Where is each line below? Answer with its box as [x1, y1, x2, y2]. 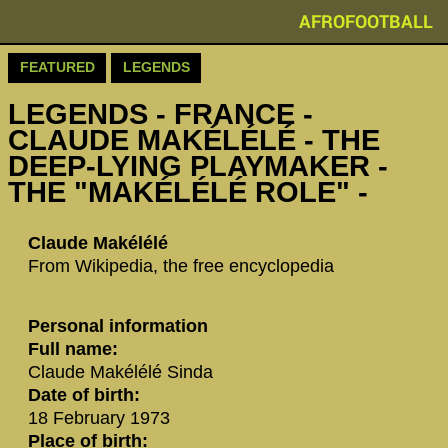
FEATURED [19, 59, 95, 76]
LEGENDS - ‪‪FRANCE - [8, 98, 313, 131]
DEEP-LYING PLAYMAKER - [8, 150, 388, 183]
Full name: [28, 339, 118, 360]
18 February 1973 [28, 408, 170, 429]
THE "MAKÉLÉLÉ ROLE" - [8, 176, 368, 209]
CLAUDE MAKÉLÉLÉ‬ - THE [8, 124, 380, 157]
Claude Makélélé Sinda [28, 362, 213, 383]
